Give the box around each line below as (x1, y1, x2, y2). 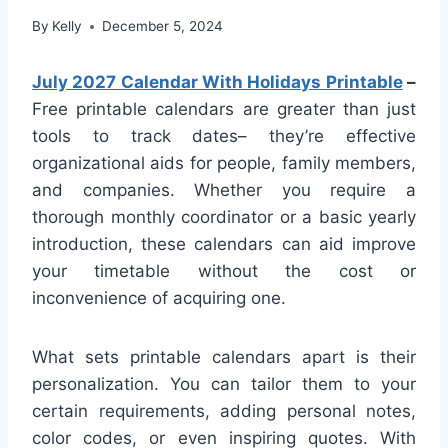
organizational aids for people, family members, (32, 153, 416, 174)
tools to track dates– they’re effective (32, 126, 416, 147)
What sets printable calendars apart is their (32, 347, 416, 368)
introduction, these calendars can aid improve (32, 234, 416, 255)
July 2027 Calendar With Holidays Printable (32, 72, 403, 93)
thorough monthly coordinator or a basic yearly (32, 207, 416, 228)
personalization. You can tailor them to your (32, 374, 416, 395)
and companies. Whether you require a (32, 180, 416, 201)
